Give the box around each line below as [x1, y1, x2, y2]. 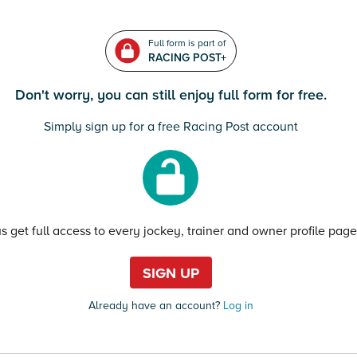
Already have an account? [88, 299, 220, 312]
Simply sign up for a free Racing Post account [43, 119, 298, 135]
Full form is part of [148, 37, 226, 49]
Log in [219, 299, 253, 312]
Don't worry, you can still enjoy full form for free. [14, 86, 327, 104]
